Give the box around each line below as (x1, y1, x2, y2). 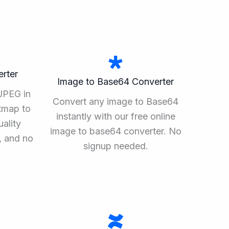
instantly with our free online (56, 110, 175, 122)
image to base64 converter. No (50, 125, 181, 136)
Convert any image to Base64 (53, 96, 178, 107)
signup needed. (83, 140, 148, 151)
